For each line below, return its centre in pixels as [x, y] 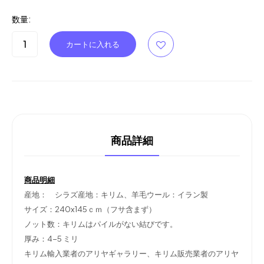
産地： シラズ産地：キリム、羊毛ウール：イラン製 [116, 194]
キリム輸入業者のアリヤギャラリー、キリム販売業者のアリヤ [131, 253]
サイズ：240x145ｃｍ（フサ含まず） [90, 209]
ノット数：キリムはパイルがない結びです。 [101, 223]
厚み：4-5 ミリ [51, 238]
